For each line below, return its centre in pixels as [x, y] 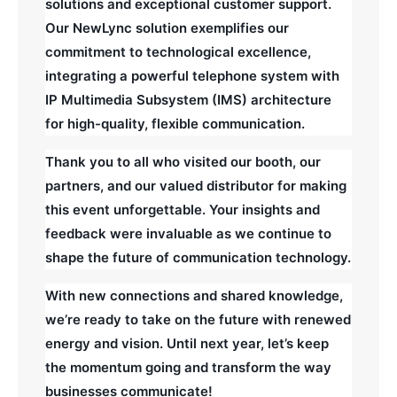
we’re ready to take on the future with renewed [198, 319]
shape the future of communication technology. [198, 257]
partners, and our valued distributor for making [195, 185]
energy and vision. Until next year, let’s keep [187, 343]
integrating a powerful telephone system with [192, 75]
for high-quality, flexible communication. [175, 123]
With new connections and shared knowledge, [194, 295]
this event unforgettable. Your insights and [182, 209]
